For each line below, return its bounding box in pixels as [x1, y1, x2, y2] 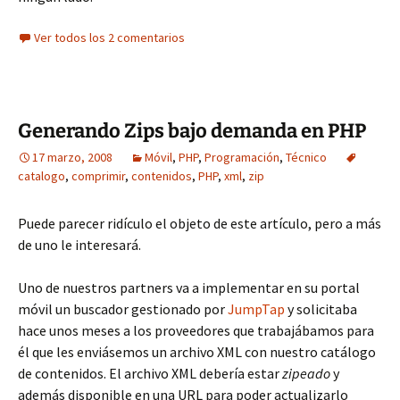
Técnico [286, 149, 327, 165]
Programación [204, 149, 279, 165]
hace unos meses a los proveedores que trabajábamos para [18, 321, 374, 339]
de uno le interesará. [18, 236, 141, 254]
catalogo [18, 168, 65, 184]
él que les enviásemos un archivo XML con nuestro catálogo [18, 343, 376, 361]
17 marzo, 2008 [32, 149, 112, 165]
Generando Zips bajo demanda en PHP [18, 119, 366, 143]
